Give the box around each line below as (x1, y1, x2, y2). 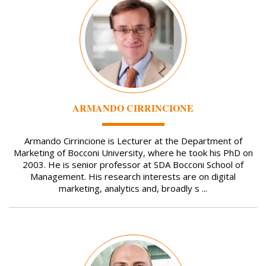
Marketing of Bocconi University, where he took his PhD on (13, 146, 253, 159)
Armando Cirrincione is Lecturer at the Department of (24, 134, 242, 147)
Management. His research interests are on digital (30, 170, 236, 182)
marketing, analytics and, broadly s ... (59, 182, 207, 194)
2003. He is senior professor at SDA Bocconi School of (23, 158, 243, 170)
